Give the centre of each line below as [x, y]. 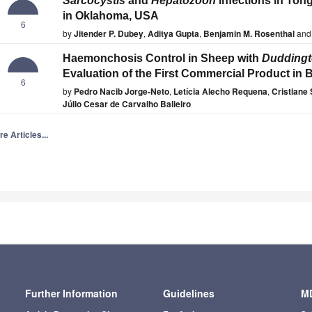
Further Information [71, 293]
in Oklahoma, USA [111, 16]
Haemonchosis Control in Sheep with [162, 58]
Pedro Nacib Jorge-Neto [122, 92]
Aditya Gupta [173, 34]
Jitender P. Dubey [109, 34]
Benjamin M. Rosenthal [249, 34]
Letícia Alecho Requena [220, 92]
